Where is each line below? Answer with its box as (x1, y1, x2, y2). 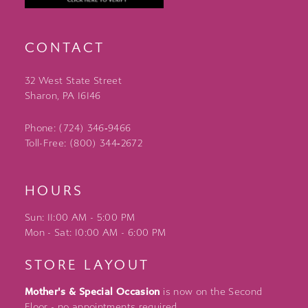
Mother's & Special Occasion (24, 285, 160, 298)
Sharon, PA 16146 (24, 89, 101, 102)
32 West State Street (24, 74, 122, 87)
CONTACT (24, 40, 105, 56)
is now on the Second (159, 285, 263, 298)
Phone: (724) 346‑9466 (24, 122, 131, 134)
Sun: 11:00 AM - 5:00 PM (24, 212, 135, 224)
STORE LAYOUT (24, 257, 150, 274)
